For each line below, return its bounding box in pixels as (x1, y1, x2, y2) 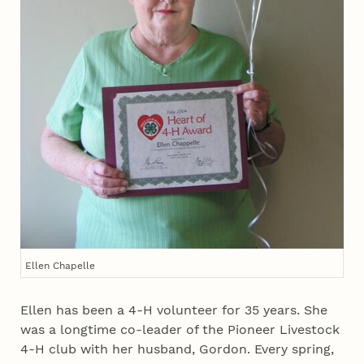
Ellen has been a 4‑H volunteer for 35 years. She (20, 302, 328, 318)
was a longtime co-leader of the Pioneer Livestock (20, 322, 340, 338)
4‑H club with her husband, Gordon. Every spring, (20, 341, 335, 357)
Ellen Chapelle (25, 259, 96, 271)
